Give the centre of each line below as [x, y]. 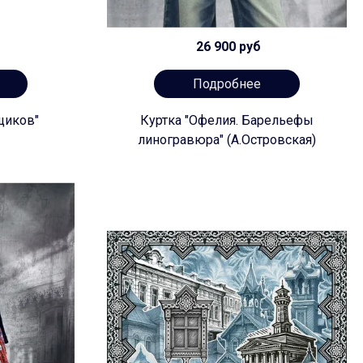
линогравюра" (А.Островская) [226, 140]
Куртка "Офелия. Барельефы [226, 121]
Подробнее [226, 83]
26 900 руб [226, 47]
